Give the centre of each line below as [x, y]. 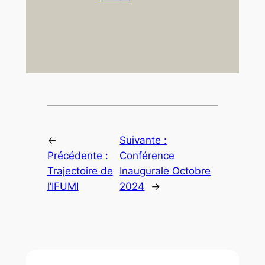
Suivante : [143, 140]
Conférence [147, 156]
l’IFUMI [63, 187]
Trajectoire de [80, 171]
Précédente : [77, 156]
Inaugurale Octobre [165, 171]
